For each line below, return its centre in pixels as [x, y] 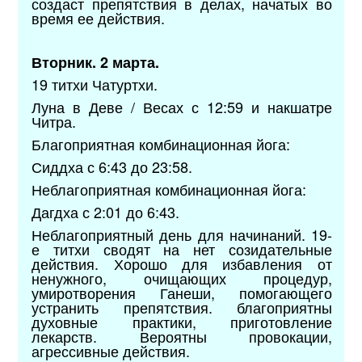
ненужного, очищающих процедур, [182, 278]
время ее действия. [99, 17]
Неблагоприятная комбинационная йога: [169, 189]
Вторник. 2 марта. [96, 62]
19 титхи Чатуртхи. [95, 84]
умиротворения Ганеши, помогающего [182, 292]
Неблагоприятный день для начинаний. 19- [182, 234]
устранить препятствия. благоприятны [182, 307]
